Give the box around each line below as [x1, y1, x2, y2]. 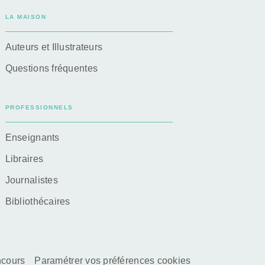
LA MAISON [5, 13, 47, 20]
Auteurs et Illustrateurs [5, 41, 103, 52]
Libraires [5, 153, 44, 164]
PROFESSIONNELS [5, 104, 73, 111]
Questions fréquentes [5, 63, 98, 73]
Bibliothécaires [5, 196, 70, 206]
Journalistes [5, 174, 58, 185]
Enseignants [5, 132, 60, 143]
